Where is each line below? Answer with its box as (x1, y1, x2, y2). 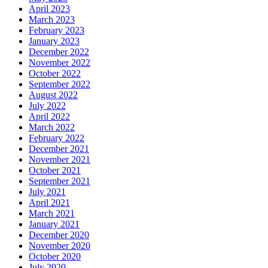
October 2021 (29, 165, 81, 175)
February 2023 (29, 25, 84, 35)
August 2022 (29, 89, 78, 100)
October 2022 (29, 68, 81, 78)
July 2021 (29, 186, 66, 197)
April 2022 (29, 111, 70, 121)
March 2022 (29, 121, 75, 132)
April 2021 (29, 197, 70, 208)
